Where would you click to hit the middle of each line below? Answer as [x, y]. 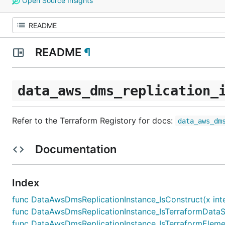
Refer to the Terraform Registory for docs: [94, 120]
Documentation [76, 149]
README [58, 52]
